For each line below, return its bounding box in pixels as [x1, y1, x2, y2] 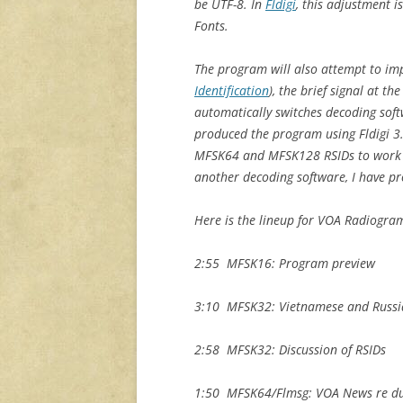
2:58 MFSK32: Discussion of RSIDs [194, 341, 386, 359]
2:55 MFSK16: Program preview [194, 255, 375, 273]
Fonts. [194, 17, 228, 35]
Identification [194, 82, 269, 100]
